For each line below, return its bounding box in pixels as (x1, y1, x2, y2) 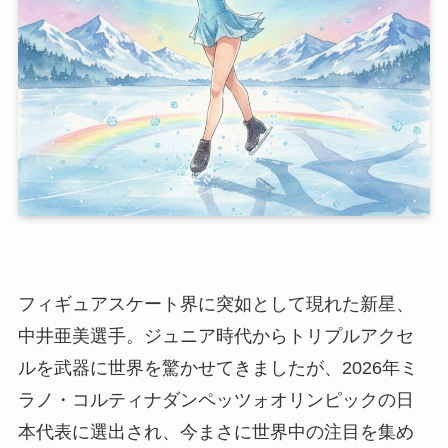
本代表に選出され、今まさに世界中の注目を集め (17, 421, 414, 442)
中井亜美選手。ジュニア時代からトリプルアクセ (17, 325, 414, 346)
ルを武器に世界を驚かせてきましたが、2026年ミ (17, 357, 418, 378)
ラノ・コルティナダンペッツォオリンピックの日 (17, 389, 414, 410)
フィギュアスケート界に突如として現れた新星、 (17, 293, 414, 314)
